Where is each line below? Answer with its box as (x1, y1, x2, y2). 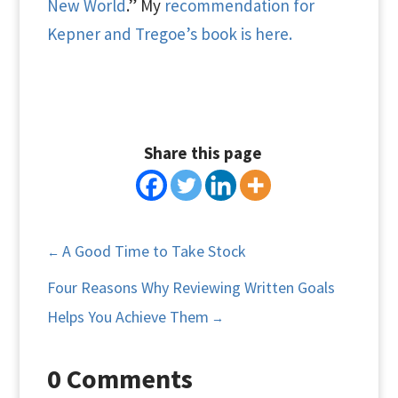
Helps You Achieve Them (46, 306, 209, 327)
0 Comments (46, 362, 193, 395)
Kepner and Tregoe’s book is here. (46, 23, 292, 44)
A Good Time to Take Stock (61, 241, 246, 261)
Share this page (144, 142, 263, 163)
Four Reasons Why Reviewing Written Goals (46, 277, 335, 298)
